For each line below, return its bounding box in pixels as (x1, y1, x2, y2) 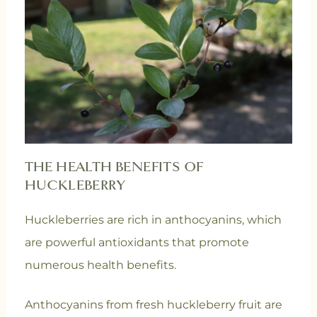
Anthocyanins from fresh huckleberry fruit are (24, 297, 282, 311)
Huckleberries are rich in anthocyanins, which (24, 212, 282, 226)
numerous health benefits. (24, 258, 176, 272)
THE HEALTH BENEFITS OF (24, 158, 204, 175)
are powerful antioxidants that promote (24, 235, 249, 249)
